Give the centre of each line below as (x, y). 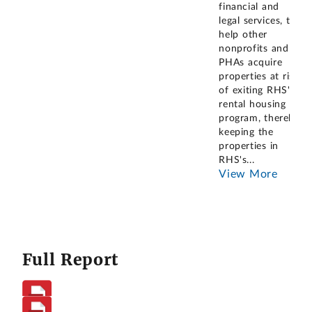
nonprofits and (254, 49)
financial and (249, 7)
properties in (249, 147)
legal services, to (258, 21)
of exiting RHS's (257, 91)
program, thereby (259, 119)
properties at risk (259, 77)
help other (243, 35)
